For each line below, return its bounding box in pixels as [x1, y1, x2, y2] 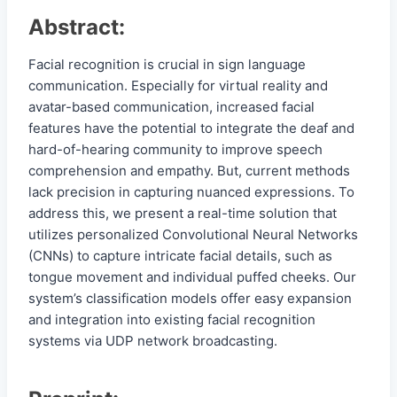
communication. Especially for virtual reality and [28, 77, 328, 95]
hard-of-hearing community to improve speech [28, 141, 323, 159]
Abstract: [28, 14, 125, 41]
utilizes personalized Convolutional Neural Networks [28, 226, 358, 244]
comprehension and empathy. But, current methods [28, 162, 350, 180]
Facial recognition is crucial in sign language [28, 56, 306, 74]
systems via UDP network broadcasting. [28, 332, 277, 350]
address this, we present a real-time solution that [28, 205, 337, 222]
